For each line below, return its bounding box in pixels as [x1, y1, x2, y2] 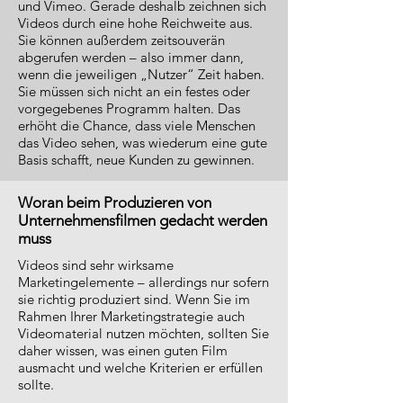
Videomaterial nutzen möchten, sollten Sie [18, 325, 269, 342]
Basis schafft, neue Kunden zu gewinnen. [18, 151, 255, 168]
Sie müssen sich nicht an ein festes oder [18, 83, 250, 100]
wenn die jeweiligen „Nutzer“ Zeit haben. [18, 66, 264, 83]
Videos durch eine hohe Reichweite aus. [18, 14, 253, 31]
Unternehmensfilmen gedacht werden [18, 211, 267, 229]
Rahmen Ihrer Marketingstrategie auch [18, 308, 245, 325]
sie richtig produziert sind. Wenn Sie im [18, 291, 250, 308]
